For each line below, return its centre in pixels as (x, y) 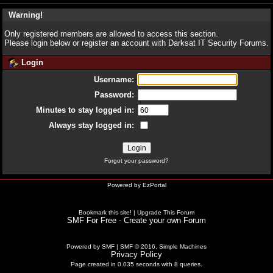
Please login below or (43, 43)
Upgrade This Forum (166, 212)
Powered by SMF (90, 246)
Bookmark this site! (105, 212)
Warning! (26, 15)
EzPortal (154, 185)
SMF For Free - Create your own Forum (136, 220)
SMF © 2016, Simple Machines (163, 246)
